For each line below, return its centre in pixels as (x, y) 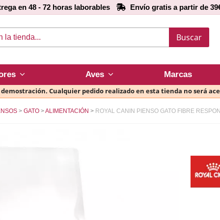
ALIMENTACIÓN (67, 111)
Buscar (189, 37)
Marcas (178, 75)
